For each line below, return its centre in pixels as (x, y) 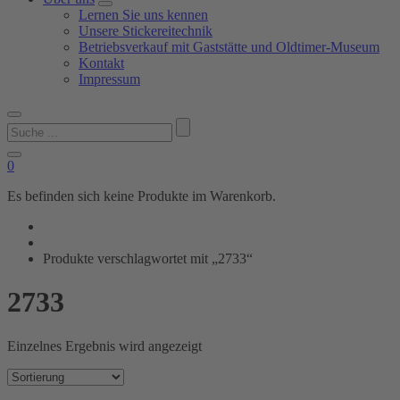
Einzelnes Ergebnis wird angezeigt (104, 346)
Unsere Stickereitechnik (146, 31)
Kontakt (101, 63)
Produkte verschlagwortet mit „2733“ (148, 258)
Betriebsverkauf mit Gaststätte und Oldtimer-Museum (229, 47)
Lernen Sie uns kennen (143, 15)
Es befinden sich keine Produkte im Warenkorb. (142, 196)
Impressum (109, 79)
